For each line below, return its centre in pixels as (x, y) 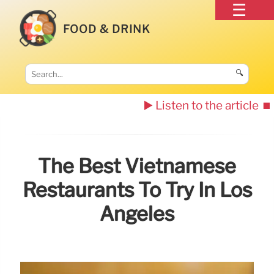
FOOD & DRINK (107, 29)
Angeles (137, 214)
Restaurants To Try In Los (137, 190)
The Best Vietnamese (137, 166)
